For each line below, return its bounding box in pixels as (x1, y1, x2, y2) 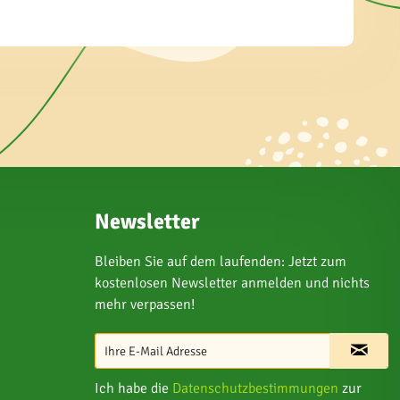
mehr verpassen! (95, 296, 195, 313)
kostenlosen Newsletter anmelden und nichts (95, 274, 370, 292)
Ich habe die (95, 379, 172, 397)
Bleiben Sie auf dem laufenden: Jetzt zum (95, 253, 346, 271)
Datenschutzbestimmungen (172, 379, 338, 397)
